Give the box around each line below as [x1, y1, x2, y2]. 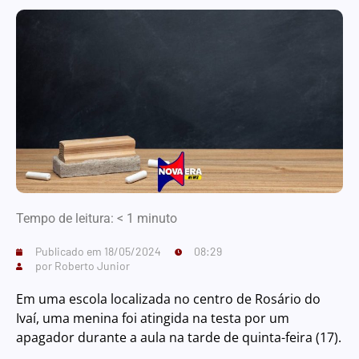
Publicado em [35, 244, 104, 259]
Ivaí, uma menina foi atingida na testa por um [16, 309, 289, 328]
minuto [137, 211, 177, 227]
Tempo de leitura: [16, 211, 114, 227]
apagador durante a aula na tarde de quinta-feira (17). [16, 329, 341, 347]
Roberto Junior [54, 259, 130, 273]
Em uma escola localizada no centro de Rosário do [16, 290, 321, 309]
